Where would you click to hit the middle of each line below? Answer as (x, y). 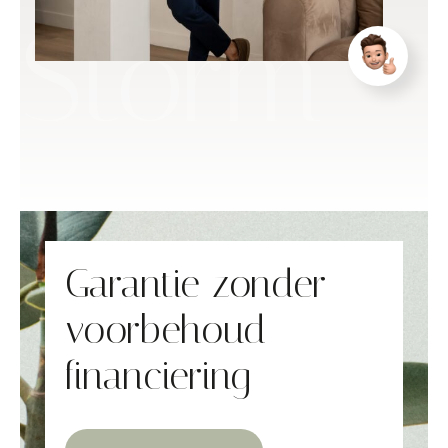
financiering (157, 375)
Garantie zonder (195, 283)
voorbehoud (166, 329)
